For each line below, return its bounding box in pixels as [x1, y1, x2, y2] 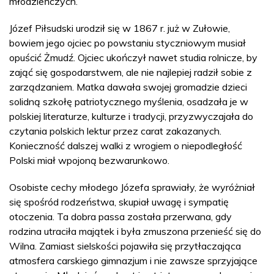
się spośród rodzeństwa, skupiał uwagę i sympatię [9, 196, 229, 208]
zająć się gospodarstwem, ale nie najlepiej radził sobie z [9, 66, 252, 78]
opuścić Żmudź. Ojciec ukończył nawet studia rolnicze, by [9, 51, 257, 64]
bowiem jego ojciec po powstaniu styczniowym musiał [9, 37, 246, 49]
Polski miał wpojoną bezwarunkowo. [9, 154, 169, 166]
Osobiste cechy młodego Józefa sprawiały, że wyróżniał [9, 181, 255, 193]
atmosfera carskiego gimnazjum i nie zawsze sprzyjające [9, 254, 257, 267]
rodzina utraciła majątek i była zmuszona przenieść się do [9, 225, 261, 237]
